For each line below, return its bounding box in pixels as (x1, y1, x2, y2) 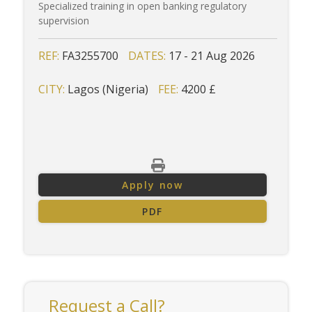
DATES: (128, 48, 169, 63)
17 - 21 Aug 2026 (169, 48, 255, 63)
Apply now (121, 178, 184, 192)
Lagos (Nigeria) (68, 81, 148, 97)
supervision (38, 14, 89, 27)
